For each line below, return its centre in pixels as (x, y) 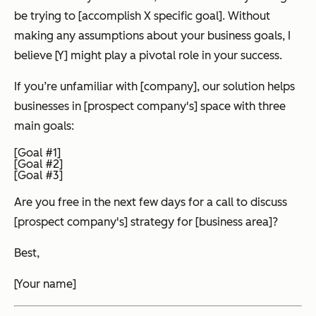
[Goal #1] (37, 152)
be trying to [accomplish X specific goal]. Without (142, 16)
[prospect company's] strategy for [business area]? (146, 221)
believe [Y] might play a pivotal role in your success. (148, 55)
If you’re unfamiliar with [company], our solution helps (154, 86)
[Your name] (45, 284)
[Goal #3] (38, 175)
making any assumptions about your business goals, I (152, 35)
